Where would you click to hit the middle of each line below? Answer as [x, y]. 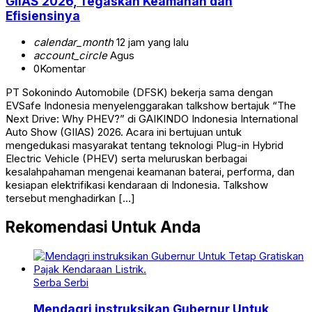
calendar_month [73, 42]
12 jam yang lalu [151, 42]
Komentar [63, 68]
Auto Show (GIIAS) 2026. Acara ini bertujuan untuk [124, 132]
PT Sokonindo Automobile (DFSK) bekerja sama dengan [139, 92]
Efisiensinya [43, 16]
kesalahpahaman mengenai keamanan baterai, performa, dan [150, 171]
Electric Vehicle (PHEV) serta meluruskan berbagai [126, 158]
